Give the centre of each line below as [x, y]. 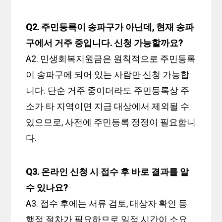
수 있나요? [47, 188]
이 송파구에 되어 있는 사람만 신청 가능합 [108, 75]
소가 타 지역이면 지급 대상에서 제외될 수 [108, 107]
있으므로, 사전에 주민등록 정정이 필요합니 [111, 122]
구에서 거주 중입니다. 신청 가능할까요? [105, 43]
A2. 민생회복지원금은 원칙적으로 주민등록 [111, 59]
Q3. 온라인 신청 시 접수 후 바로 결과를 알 [108, 172]
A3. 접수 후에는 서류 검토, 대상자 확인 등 [107, 204]
